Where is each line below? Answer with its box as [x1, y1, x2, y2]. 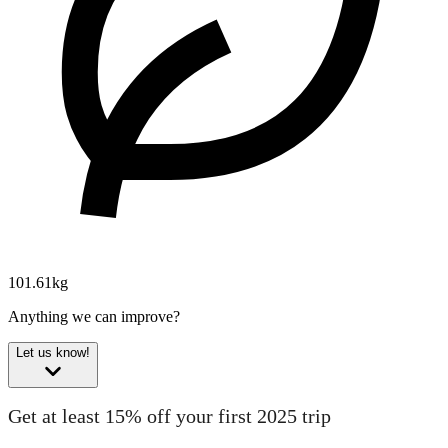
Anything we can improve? [8, 308, 180, 326]
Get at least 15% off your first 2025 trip [8, 404, 331, 427]
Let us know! [16, 345, 90, 361]
